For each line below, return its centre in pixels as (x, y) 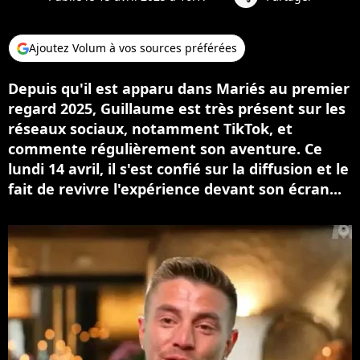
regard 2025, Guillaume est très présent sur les (177, 108)
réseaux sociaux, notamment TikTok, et (150, 129)
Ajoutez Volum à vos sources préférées (133, 48)
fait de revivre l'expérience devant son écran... (175, 189)
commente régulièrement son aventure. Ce (165, 149)
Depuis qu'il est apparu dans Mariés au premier (179, 88)
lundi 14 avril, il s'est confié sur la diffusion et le (178, 169)
